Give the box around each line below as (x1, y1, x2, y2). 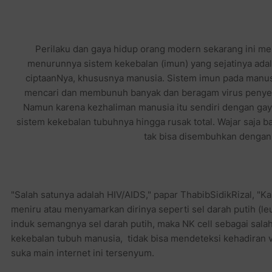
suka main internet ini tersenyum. (10, 246, 154, 259)
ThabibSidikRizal (180, 188, 252, 200)
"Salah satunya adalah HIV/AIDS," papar (10, 188, 180, 200)
